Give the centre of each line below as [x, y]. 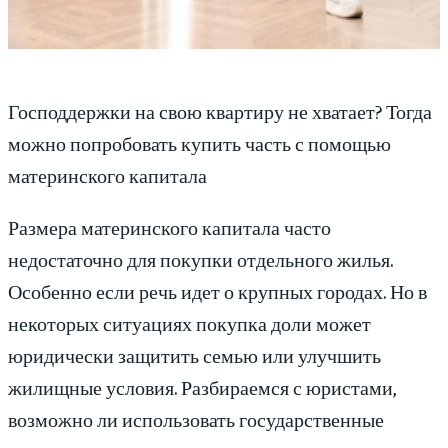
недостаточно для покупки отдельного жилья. [200, 259]
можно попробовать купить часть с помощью [199, 143]
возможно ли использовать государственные [196, 419]
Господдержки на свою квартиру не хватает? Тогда [220, 111]
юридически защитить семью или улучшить [194, 355]
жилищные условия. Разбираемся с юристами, [202, 387]
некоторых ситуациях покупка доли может [189, 323]
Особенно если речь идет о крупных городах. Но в [217, 291]
